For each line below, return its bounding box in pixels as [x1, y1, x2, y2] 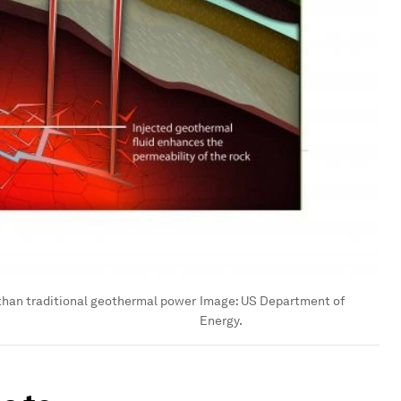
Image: [199, 293, 241, 308]
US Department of [240, 293, 345, 308]
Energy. [199, 312, 243, 328]
